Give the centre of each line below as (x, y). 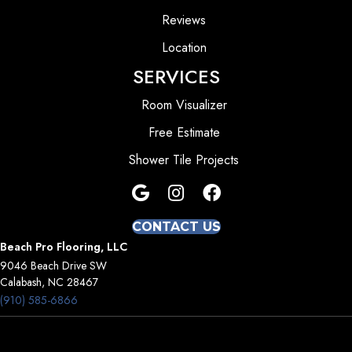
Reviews (184, 20)
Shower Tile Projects (184, 159)
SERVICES (176, 76)
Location (184, 47)
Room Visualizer (184, 104)
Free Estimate (184, 132)
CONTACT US (176, 226)
